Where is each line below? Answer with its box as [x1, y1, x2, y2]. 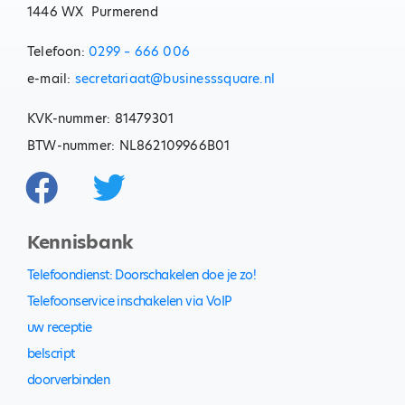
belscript [26, 344, 75, 363]
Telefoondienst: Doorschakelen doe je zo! [26, 266, 256, 285]
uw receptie [26, 318, 92, 337]
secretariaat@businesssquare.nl [74, 70, 275, 89]
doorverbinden [26, 371, 110, 390]
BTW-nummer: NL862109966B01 [26, 137, 231, 155]
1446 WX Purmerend [26, 3, 158, 22]
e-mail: [26, 70, 75, 89]
